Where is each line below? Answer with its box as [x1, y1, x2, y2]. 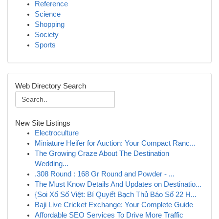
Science [35, 10, 61, 18]
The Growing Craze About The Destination [35, 150, 169, 157]
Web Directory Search [15, 82, 86, 90]
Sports [35, 41, 56, 49]
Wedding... [35, 160, 68, 168]
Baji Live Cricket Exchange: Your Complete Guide [35, 201, 193, 209]
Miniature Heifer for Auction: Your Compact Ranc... [35, 139, 196, 147]
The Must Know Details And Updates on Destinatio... [35, 180, 201, 188]
